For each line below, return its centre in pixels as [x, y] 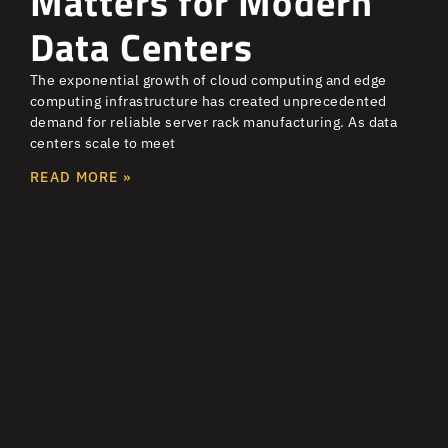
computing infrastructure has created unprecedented [208, 100]
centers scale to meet [103, 142]
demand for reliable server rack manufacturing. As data [214, 121]
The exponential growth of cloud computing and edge [208, 79]
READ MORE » [81, 176]
